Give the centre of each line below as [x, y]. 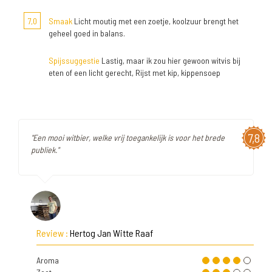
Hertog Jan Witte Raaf [111, 233]
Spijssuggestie [74, 60]
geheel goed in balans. [87, 33]
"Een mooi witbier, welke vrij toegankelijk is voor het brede [128, 138]
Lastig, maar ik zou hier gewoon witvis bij [170, 60]
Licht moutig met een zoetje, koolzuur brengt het [155, 21]
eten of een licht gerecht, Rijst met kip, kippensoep [134, 73]
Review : [53, 233]
